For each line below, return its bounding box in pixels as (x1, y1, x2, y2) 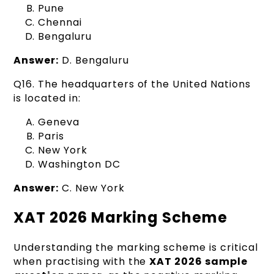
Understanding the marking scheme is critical (13, 240, 258, 255)
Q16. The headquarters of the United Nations (13, 76, 251, 91)
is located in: (13, 91, 81, 105)
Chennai (38, 15, 83, 29)
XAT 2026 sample (149, 254, 248, 269)
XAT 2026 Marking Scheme (13, 207, 228, 228)
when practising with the (13, 254, 150, 269)
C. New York (59, 180, 125, 195)
